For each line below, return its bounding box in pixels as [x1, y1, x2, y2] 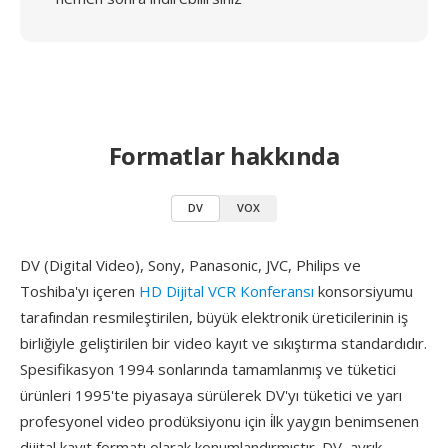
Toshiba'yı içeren [20, 281, 139, 301]
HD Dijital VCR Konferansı [139, 281, 314, 301]
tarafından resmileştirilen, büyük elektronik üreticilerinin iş [20, 307, 408, 327]
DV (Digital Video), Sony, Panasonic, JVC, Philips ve [20, 255, 361, 275]
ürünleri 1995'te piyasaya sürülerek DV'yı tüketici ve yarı [20, 385, 402, 405]
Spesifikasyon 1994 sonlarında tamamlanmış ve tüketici [20, 359, 396, 379]
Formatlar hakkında [108, 139, 340, 172]
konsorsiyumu [314, 281, 413, 301]
